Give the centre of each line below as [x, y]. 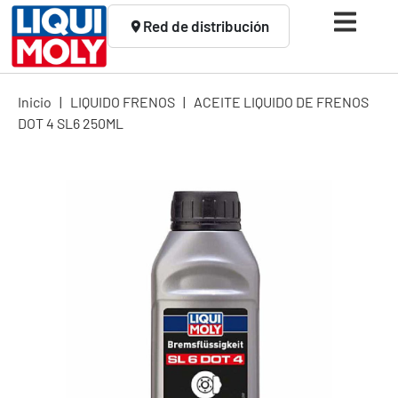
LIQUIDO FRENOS [123, 101]
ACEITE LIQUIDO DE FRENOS [281, 101]
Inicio [35, 101]
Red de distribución [207, 26]
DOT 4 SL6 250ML [71, 123]
